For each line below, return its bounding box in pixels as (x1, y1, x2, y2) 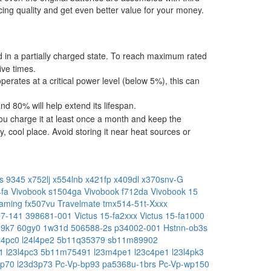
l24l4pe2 (22, 233, 57, 246)
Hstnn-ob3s (163, 221, 207, 233)
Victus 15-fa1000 (140, 209, 204, 221)
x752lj (28, 172, 53, 185)
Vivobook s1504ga (11, 184, 84, 197)
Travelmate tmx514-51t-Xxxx (57, 197, 168, 209)
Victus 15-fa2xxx (74, 209, 140, 221)
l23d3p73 (17, 257, 55, 270)
